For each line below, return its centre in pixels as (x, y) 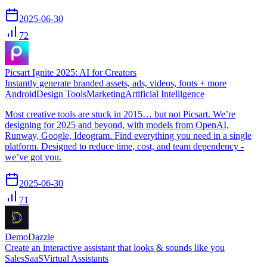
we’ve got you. (33, 157)
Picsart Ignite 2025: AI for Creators (71, 72)
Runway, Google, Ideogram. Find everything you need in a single (128, 135)
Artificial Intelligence (165, 94)
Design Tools (61, 94)
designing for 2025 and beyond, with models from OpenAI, (117, 125)
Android (21, 94)
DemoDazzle (30, 237)
